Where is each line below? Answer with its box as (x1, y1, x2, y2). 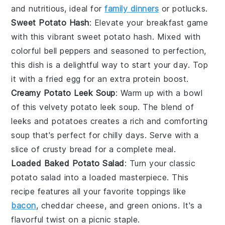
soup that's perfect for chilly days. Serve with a (11, 130, 199, 140)
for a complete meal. (92, 144, 176, 154)
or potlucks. (159, 3, 208, 14)
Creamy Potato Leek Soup (11, 87, 116, 98)
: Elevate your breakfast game (89, 17, 208, 28)
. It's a (177, 200, 202, 210)
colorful (11, 45, 44, 56)
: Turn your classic (124, 158, 196, 168)
